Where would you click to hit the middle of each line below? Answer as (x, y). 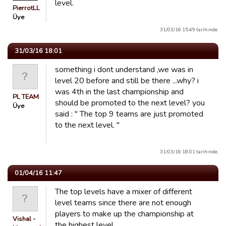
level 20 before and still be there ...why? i (127, 81)
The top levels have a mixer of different (124, 192)
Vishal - (24, 219)
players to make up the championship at (124, 214)
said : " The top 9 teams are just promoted (129, 114)
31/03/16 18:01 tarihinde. (189, 152)
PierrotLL (26, 8)
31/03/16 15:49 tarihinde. (189, 30)
